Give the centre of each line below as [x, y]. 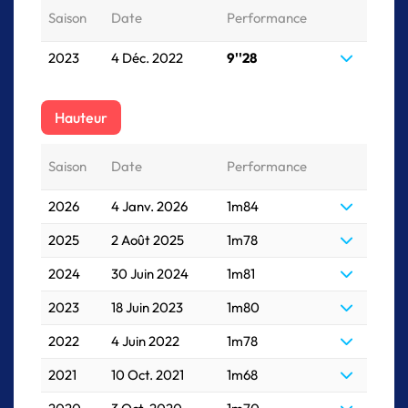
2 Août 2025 [148, 240]
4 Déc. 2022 [147, 58]
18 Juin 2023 [147, 307]
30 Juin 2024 [150, 274]
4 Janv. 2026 [149, 206]
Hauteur [81, 117]
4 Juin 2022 [145, 341]
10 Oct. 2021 [148, 375]
